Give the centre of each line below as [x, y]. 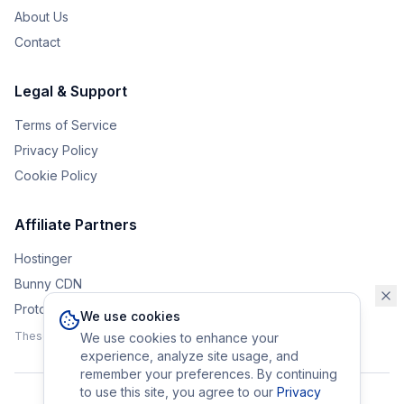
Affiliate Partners [76, 225]
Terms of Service [66, 125]
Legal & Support [71, 91]
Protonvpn [46, 309]
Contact [37, 42]
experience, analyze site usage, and [189, 356]
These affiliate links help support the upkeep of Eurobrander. [176, 336]
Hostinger [43, 258]
